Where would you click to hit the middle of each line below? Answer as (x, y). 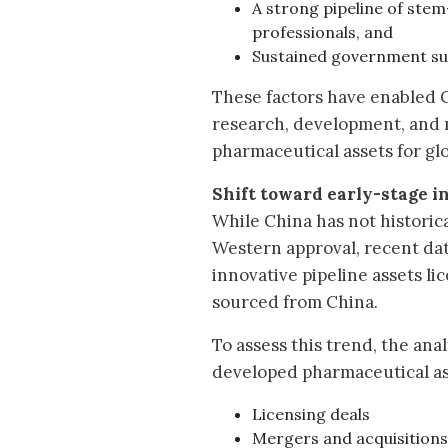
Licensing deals (311, 414)
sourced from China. (297, 302)
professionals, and (324, 32)
